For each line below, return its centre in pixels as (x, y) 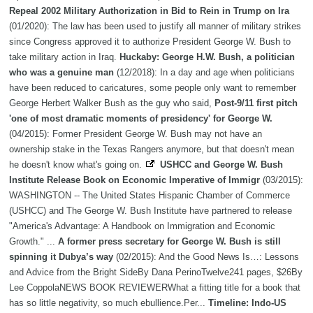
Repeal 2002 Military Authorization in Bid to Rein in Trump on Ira (149, 10)
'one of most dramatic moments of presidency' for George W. (141, 118)
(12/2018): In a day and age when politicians (204, 72)
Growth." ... (34, 241)
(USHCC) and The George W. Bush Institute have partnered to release (151, 210)
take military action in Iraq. (64, 57)
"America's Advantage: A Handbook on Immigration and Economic (142, 226)
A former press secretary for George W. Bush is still (169, 241)
